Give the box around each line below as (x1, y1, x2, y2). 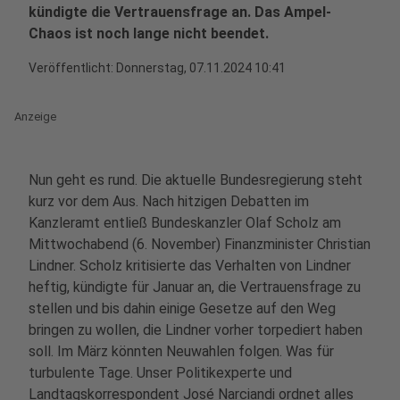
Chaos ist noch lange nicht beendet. (29, 25, 269, 42)
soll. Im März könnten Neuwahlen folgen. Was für (29, 343, 334, 360)
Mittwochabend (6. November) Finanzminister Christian (29, 236, 371, 253)
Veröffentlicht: (29, 61, 116, 75)
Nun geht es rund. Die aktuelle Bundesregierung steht (29, 171, 362, 188)
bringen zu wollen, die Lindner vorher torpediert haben (29, 321, 362, 338)
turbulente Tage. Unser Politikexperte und (29, 364, 292, 381)
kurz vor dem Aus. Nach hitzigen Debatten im (29, 193, 309, 210)
